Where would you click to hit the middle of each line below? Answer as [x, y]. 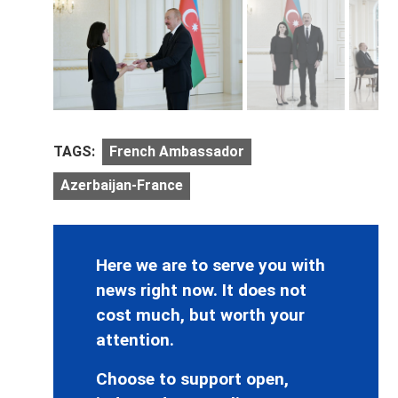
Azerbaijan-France [122, 186]
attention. [135, 339]
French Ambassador [177, 152]
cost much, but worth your [200, 314]
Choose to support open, [192, 378]
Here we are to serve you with [211, 265]
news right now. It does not [201, 290]
